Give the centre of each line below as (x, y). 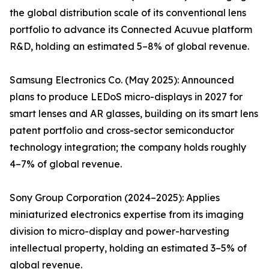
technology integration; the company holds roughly (128, 147)
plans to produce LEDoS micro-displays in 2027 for (126, 97)
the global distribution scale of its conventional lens (128, 13)
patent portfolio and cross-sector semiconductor (122, 131)
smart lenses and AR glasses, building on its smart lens (134, 114)
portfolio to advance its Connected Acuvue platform (131, 30)
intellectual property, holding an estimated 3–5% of (128, 248)
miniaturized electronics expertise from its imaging (127, 215)
